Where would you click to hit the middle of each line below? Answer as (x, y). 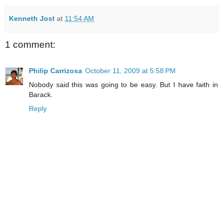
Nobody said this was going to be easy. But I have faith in (123, 84)
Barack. (41, 94)
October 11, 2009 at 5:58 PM (130, 70)
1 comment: (30, 45)
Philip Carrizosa (56, 70)
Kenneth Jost (32, 19)
